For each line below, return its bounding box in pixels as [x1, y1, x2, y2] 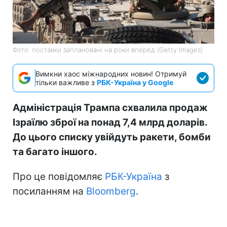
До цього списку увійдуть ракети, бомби [13, 131, 211, 143]
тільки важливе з [35, 78, 97, 87]
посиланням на [13, 185, 86, 197]
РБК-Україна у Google [97, 78, 173, 87]
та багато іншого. [13, 145, 97, 158]
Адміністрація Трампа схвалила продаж [13, 101, 208, 113]
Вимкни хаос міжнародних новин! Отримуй [35, 69, 186, 78]
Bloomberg [86, 185, 136, 197]
